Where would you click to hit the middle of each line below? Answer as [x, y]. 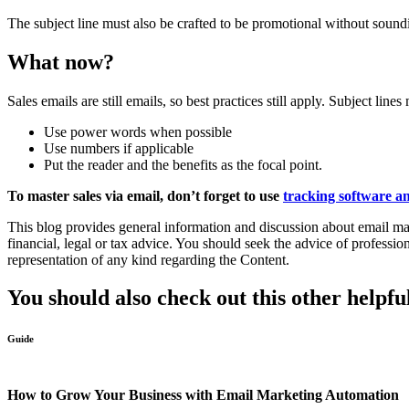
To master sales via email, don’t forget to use [145, 195]
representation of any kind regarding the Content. [148, 259]
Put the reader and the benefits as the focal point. [183, 164]
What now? [61, 62]
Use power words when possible [138, 131]
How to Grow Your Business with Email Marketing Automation [203, 394]
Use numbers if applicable [119, 148]
